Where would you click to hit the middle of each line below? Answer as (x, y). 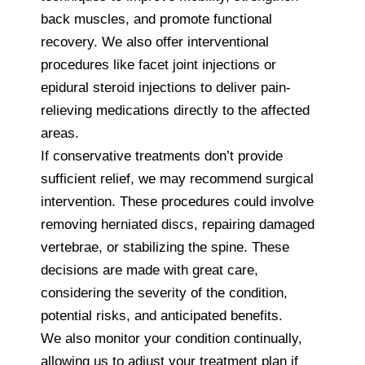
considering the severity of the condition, (164, 292)
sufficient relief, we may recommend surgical (177, 178)
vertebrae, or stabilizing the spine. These (165, 247)
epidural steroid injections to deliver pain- (166, 87)
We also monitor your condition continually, (172, 338)
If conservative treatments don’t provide (162, 156)
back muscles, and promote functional (156, 19)
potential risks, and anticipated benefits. (162, 315)
